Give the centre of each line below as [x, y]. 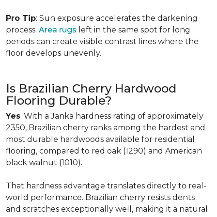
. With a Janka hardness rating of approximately [112, 116]
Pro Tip [21, 18]
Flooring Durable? [62, 101]
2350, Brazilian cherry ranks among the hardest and [106, 128]
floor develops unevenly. [55, 53]
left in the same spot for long [133, 30]
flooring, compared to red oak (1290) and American [104, 151]
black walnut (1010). [45, 163]
